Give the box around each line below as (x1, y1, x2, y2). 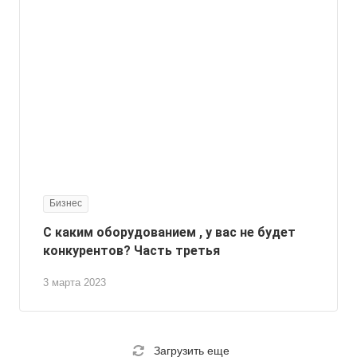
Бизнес (49, 198, 82, 210)
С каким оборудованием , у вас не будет (43, 225, 296, 241)
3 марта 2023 (43, 277, 106, 289)
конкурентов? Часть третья (43, 243, 220, 259)
